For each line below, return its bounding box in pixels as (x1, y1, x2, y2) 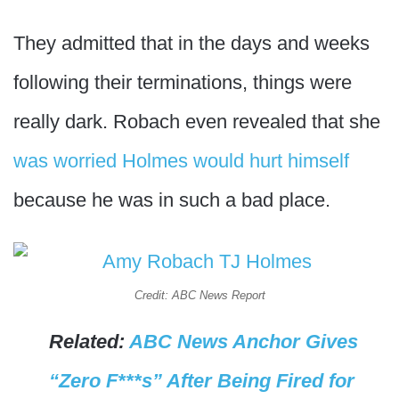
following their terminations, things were (13, 71, 352, 94)
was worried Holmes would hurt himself (13, 150, 349, 172)
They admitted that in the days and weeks (13, 32, 370, 54)
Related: (49, 330, 129, 353)
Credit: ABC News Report (134, 289, 265, 302)
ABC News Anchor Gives (129, 330, 358, 353)
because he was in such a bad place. (13, 189, 330, 211)
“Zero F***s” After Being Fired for (49, 370, 354, 392)
